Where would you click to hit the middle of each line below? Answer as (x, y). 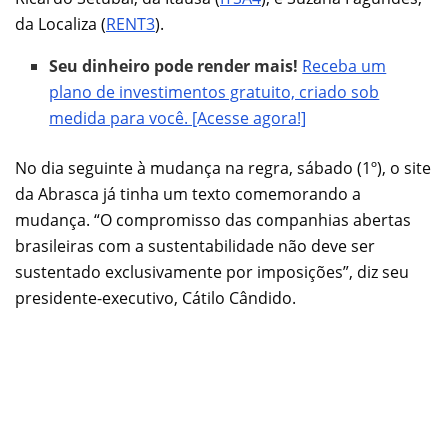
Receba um (344, 65)
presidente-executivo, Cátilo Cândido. (155, 297)
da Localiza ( (60, 23)
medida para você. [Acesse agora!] (178, 117)
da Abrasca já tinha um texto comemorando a (188, 193)
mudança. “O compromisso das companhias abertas (213, 219)
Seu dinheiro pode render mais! (174, 65)
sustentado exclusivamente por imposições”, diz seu (212, 271)
